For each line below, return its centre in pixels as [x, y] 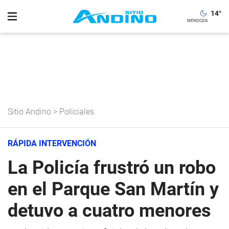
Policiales [77, 112]
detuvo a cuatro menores [109, 211]
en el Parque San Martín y [113, 189]
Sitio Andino [29, 112]
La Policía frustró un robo [112, 168]
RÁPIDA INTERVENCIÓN [52, 143]
